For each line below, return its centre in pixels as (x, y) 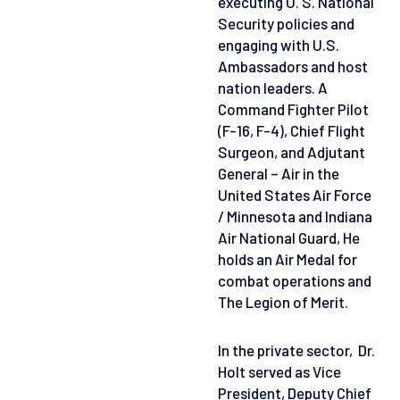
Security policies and (286, 23)
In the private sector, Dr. (296, 350)
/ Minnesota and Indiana (295, 216)
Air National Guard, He (289, 237)
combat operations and (295, 280)
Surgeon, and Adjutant (292, 151)
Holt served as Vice (279, 371)
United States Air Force (295, 194)
